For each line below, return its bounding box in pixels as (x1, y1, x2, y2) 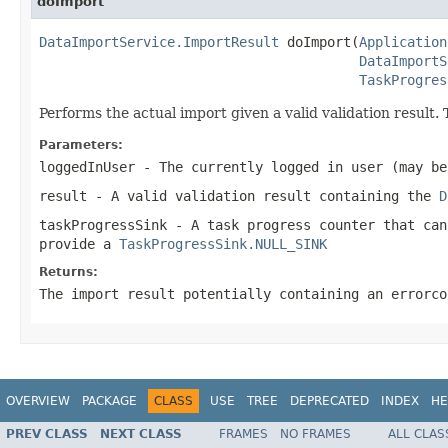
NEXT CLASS (100, 427, 182, 442)
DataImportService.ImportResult (39, 33, 279, 50)
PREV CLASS (6, 427, 88, 442)
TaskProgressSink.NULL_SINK (119, 235, 327, 252)
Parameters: (39, 137, 123, 152)
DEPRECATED (290, 393, 369, 408)
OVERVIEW (6, 393, 70, 408)
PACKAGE (82, 393, 137, 408)
